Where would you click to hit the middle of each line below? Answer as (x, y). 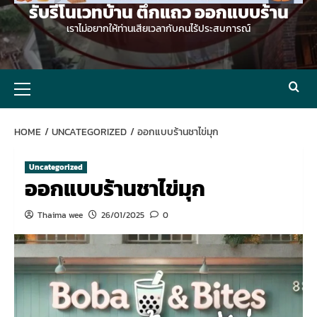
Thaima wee (60, 215)
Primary (45, 76)
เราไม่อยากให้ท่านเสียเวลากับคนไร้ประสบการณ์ (158, 29)
